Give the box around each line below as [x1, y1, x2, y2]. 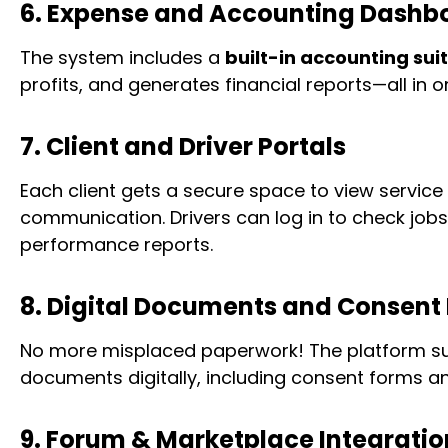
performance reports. [20, 232, 213, 257]
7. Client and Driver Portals [20, 130, 346, 163]
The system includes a [20, 45, 225, 70]
